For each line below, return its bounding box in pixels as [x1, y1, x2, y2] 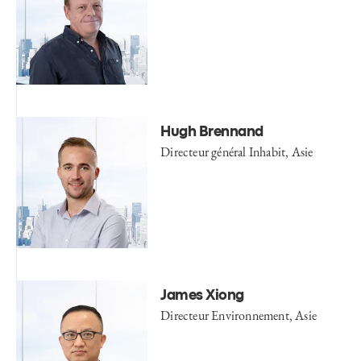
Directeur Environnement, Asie [160, 307, 317, 325]
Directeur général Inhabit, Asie [160, 143, 313, 161]
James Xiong [160, 290, 244, 303]
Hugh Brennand [160, 127, 263, 139]
